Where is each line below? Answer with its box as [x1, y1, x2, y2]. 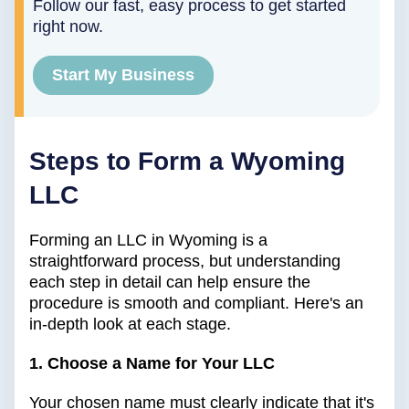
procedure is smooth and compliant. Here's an [29, 294, 363, 313]
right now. [33, 17, 103, 37]
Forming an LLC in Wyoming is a [29, 231, 267, 250]
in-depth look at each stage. [29, 315, 231, 334]
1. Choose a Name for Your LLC [29, 354, 275, 373]
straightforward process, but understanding [29, 252, 341, 271]
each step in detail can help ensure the [29, 273, 310, 292]
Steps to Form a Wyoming [29, 147, 345, 176]
